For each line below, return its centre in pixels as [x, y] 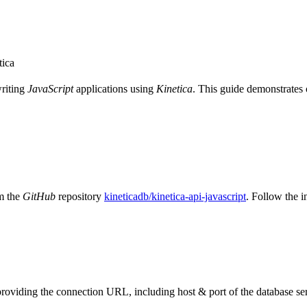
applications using [115, 88]
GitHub [39, 196]
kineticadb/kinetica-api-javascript [175, 196]
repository [80, 196]
